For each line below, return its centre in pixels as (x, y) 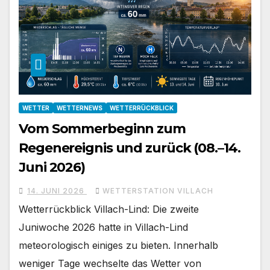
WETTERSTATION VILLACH (158, 190)
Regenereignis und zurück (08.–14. (130, 148)
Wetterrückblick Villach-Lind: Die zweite (109, 209)
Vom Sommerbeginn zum (102, 128)
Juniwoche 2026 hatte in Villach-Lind (103, 227)
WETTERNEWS (80, 108)
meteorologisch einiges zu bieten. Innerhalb (118, 245)
